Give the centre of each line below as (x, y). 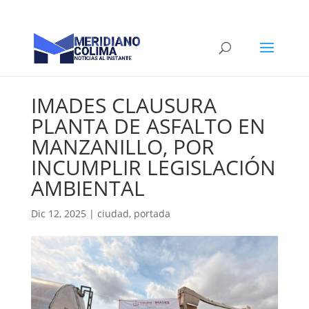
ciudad (113, 213)
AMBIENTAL (88, 188)
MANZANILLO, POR (122, 147)
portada (152, 213)
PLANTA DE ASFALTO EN (148, 126)
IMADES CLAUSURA (123, 105)
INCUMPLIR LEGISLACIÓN (153, 167)
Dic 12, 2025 (58, 213)
